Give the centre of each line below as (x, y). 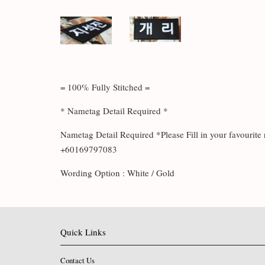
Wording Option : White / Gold (117, 172)
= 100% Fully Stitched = (105, 87)
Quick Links (83, 232)
